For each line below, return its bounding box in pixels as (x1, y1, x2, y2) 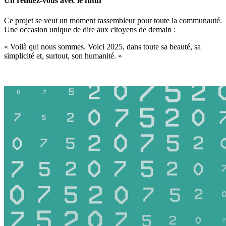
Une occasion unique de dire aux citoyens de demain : (4, 25, 176, 34)
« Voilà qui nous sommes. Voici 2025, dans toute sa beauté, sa (4, 42, 201, 51)
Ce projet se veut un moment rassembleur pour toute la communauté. (4, 16, 222, 25)
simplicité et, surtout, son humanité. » (4, 51, 122, 60)
